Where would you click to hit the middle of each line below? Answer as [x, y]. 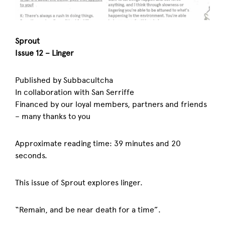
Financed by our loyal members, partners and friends [111, 104]
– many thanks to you [53, 116]
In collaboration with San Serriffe [75, 92]
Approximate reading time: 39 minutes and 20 [98, 143]
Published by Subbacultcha [64, 80]
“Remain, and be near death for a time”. [88, 210]
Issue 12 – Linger [44, 53]
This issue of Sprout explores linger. [79, 183]
